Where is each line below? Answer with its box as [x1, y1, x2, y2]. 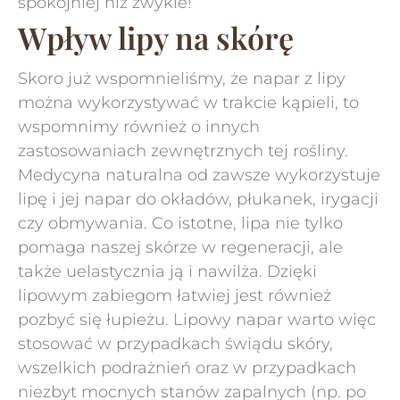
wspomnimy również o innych [18, 117, 260, 137]
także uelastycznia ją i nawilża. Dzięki [18, 262, 317, 281]
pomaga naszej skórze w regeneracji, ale [18, 237, 343, 257]
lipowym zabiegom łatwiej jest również [18, 286, 331, 305]
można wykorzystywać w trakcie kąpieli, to [18, 93, 359, 112]
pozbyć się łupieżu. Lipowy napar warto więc [18, 310, 376, 329]
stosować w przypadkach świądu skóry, [18, 334, 333, 354]
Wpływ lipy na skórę [18, 17, 294, 58]
